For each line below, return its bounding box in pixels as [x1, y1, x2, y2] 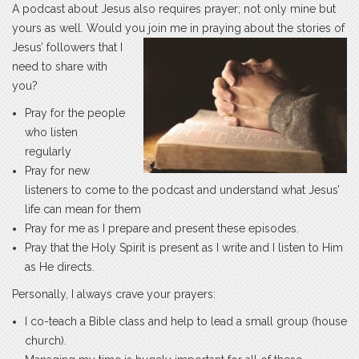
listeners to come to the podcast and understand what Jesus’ [25, 183, 340, 196]
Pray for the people [25, 106, 125, 119]
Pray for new [25, 163, 90, 177]
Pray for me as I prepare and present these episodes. [25, 221, 299, 235]
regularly [25, 144, 71, 158]
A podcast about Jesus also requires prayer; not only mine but [12, 2, 336, 15]
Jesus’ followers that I [12, 40, 123, 54]
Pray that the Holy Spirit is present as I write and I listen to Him [25, 240, 343, 254]
